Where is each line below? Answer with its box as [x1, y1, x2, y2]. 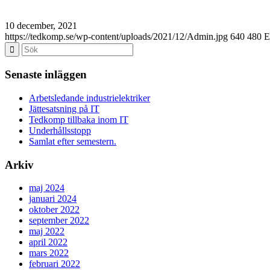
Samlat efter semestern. [29, 136, 116, 146]
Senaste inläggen [5, 68, 87, 81]
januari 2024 [29, 193, 77, 204]
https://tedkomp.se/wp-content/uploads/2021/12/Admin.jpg [5, 31, 228, 42]
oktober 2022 [29, 204, 80, 215]
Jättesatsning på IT [29, 103, 99, 114]
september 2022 [29, 215, 89, 226]
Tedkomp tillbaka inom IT [29, 114, 128, 125]
